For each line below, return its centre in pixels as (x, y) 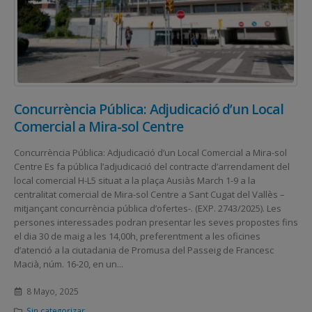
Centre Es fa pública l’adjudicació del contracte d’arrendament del (152, 166)
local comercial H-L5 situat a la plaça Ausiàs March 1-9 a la (135, 180)
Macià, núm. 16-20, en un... (69, 264)
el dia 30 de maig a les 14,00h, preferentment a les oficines (137, 236)
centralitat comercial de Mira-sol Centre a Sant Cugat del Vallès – (149, 194)
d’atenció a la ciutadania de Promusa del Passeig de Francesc (144, 250)
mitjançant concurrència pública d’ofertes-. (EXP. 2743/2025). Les (148, 208)
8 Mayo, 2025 (52, 291)
